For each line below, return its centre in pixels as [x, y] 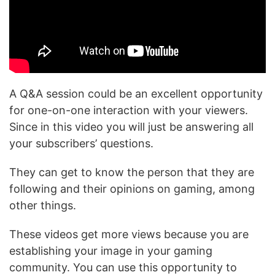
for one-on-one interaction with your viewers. [129, 110]
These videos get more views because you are [129, 234]
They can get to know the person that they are [132, 172]
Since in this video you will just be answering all [131, 126]
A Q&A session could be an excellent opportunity [136, 93]
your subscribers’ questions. [81, 143]
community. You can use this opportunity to [123, 267]
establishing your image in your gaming [111, 250]
